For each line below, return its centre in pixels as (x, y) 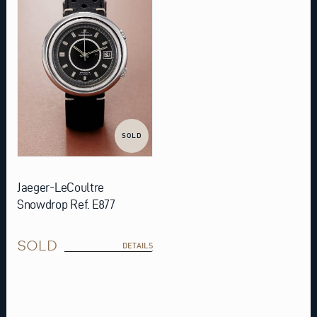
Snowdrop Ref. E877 (66, 204)
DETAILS (137, 245)
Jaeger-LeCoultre (60, 187)
